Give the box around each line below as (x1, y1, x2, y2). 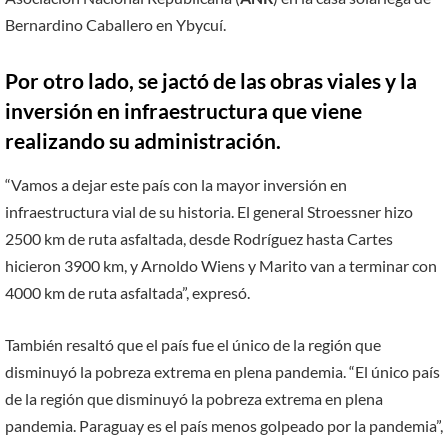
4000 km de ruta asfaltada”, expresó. (5, 283, 250, 303)
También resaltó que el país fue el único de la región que (5, 334, 381, 354)
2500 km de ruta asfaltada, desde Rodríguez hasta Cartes (5, 229, 393, 249)
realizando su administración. (5, 128, 281, 153)
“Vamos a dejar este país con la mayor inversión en (5, 175, 347, 195)
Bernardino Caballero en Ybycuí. (5, 15, 226, 35)
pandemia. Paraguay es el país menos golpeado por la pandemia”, (5, 415, 443, 435)
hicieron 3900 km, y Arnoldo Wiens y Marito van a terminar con (5, 256, 437, 276)
